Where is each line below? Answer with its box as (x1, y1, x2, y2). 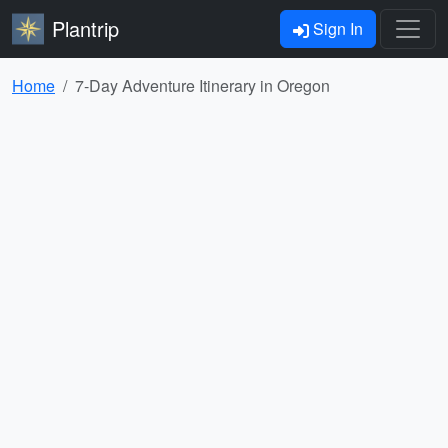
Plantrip (52, 14, 119, 43)
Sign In (309, 17, 363, 40)
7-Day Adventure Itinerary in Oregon (75, 74, 330, 97)
